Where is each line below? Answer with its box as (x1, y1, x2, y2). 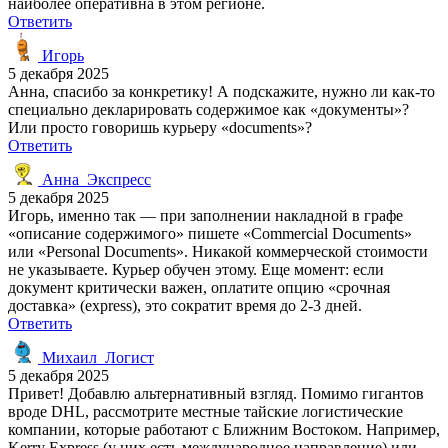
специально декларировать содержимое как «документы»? (8, 100, 409, 118)
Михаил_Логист (38, 348, 154, 366)
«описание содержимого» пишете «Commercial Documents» (8, 224, 412, 242)
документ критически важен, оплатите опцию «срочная (8, 278, 390, 296)
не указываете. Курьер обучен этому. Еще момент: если (8, 260, 384, 278)
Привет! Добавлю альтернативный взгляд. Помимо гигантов (8, 384, 424, 402)
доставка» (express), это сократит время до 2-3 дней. (8, 296, 362, 314)
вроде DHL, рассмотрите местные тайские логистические (8, 402, 403, 420)
